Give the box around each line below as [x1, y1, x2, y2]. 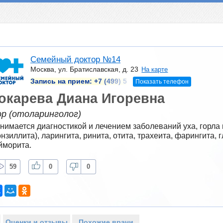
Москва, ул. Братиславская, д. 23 [30, 65, 138, 74]
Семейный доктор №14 [30, 55, 120, 65]
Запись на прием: [30, 77, 94, 85]
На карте [141, 66, 168, 74]
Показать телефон [135, 78, 189, 85]
